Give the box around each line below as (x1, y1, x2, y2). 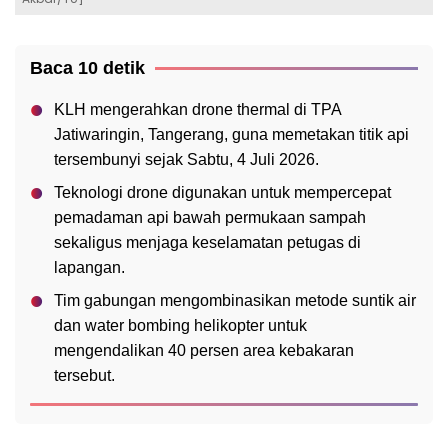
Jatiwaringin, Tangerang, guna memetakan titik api (54, 126, 409, 144)
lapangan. (54, 259, 125, 277)
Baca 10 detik (30, 58, 145, 79)
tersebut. (54, 367, 115, 385)
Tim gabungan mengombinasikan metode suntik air (54, 292, 416, 310)
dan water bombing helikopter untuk (54, 317, 307, 335)
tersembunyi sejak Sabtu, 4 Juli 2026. (54, 151, 319, 169)
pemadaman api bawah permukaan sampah (54, 209, 366, 227)
